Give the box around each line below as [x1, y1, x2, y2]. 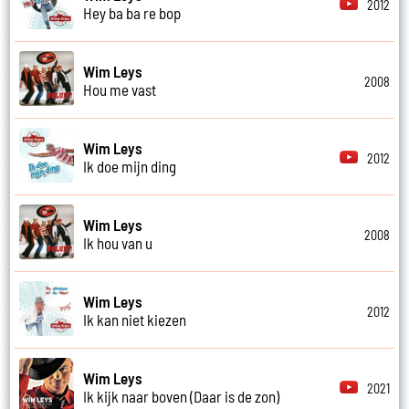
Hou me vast [83, 79, 157, 99]
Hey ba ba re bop [83, 3, 182, 22]
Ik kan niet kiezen [83, 309, 187, 329]
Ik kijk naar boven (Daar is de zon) [83, 386, 280, 405]
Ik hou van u [83, 233, 153, 252]
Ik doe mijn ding [83, 156, 177, 175]
